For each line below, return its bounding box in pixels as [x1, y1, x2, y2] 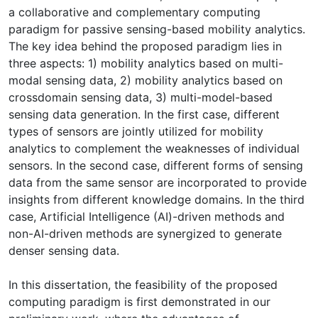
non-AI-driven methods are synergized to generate [9, 226, 282, 241]
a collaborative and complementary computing [9, 4, 261, 19]
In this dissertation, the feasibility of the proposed [9, 277, 278, 292]
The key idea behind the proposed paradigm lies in [9, 38, 282, 53]
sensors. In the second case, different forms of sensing [9, 158, 303, 172]
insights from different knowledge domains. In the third [9, 192, 305, 207]
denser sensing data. [9, 243, 119, 258]
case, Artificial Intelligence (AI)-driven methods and [9, 209, 285, 224]
